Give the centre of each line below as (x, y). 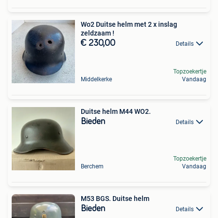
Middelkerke (96, 79)
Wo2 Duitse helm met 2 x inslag (129, 24)
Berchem (92, 166)
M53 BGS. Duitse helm (115, 198)
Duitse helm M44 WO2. (116, 111)
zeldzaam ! (98, 33)
